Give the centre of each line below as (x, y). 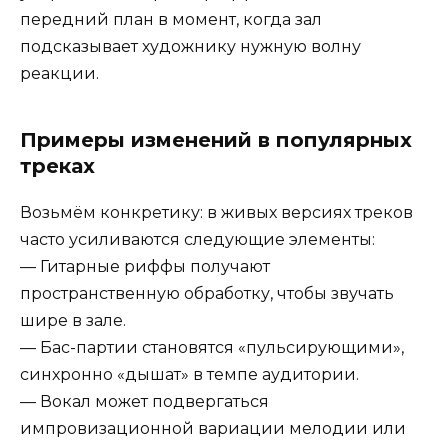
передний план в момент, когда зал (171, 19)
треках (57, 165)
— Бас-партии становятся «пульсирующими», (212, 347)
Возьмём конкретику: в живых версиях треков (216, 212)
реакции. (59, 73)
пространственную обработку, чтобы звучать (207, 293)
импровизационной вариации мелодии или (213, 428)
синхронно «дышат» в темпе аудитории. (189, 374)
